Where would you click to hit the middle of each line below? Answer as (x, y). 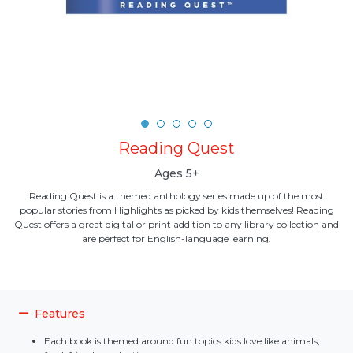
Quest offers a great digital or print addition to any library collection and (176, 224)
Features (60, 314)
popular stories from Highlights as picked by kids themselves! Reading (176, 210)
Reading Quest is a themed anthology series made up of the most (176, 196)
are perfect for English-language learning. (176, 238)
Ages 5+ (176, 173)
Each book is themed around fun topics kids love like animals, (182, 341)
